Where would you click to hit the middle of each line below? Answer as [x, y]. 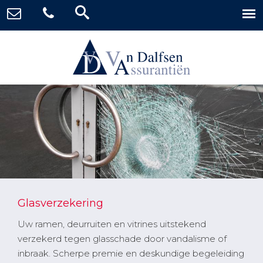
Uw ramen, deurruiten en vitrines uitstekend [112, 224]
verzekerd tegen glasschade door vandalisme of [122, 239]
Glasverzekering [60, 203]
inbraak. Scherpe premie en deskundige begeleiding [131, 254]
